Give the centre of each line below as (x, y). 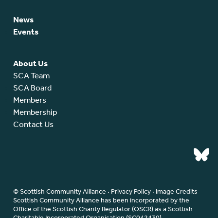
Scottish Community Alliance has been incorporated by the (101, 200)
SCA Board (32, 88)
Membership (35, 112)
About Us (30, 64)
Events (26, 32)
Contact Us (33, 124)
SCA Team (31, 76)
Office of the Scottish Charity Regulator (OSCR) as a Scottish (103, 209)
